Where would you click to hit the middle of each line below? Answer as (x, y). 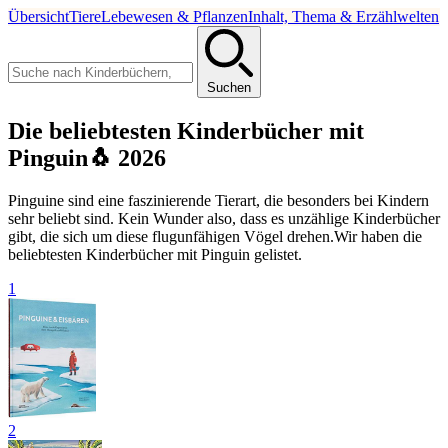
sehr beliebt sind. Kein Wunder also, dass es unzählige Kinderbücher (224, 218)
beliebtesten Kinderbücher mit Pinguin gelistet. (155, 254)
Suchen (229, 87)
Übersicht (38, 16)
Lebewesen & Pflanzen (174, 16)
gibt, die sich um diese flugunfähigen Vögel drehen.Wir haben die (215, 236)
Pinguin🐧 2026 (87, 157)
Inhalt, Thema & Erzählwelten (343, 16)
